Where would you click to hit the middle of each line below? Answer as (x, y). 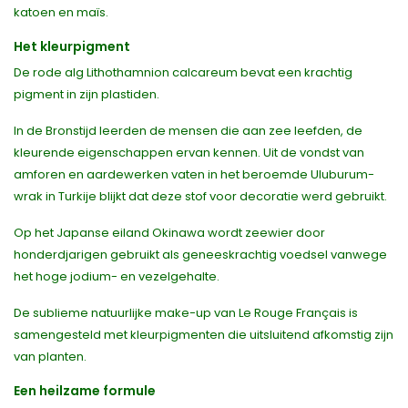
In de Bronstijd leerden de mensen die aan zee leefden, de (188, 131)
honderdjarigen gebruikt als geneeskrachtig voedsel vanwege (200, 255)
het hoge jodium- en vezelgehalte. (117, 277)
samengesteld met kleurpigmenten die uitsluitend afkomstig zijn (204, 335)
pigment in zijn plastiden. (87, 95)
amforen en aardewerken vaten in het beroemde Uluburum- (194, 175)
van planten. (50, 357)
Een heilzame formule (85, 391)
